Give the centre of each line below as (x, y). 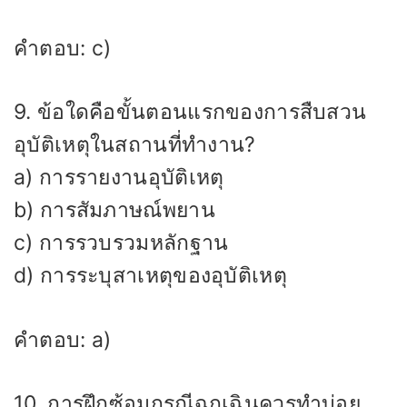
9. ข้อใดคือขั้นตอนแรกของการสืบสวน (190, 112)
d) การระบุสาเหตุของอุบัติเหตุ (150, 276)
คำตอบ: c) (63, 48)
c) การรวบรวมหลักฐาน (121, 243)
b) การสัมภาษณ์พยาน (114, 210)
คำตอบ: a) (63, 339)
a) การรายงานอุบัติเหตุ (119, 178)
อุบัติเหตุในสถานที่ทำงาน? (135, 145)
